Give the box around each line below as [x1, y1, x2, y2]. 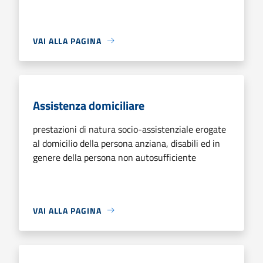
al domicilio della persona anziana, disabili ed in [33, 136, 220, 150]
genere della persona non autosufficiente [33, 150, 196, 164]
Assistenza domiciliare [33, 96, 144, 114]
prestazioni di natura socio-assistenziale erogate [33, 122, 226, 136]
